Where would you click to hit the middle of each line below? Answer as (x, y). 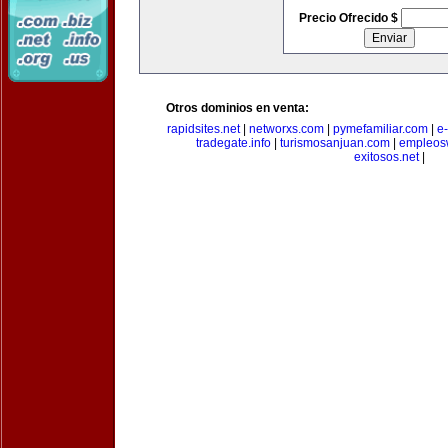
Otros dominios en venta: (237, 108)
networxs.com (286, 129)
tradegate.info (233, 143)
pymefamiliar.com (380, 129)
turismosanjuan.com (334, 143)
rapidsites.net (203, 129)
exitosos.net (386, 157)
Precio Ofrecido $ (349, 18)
